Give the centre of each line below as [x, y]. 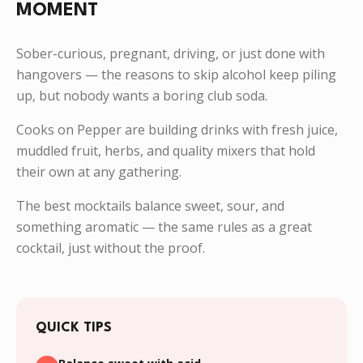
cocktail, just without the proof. [111, 248]
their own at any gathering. [99, 172]
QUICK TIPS [74, 328]
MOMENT [57, 11]
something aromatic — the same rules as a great [164, 227]
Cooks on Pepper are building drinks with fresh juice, [177, 130]
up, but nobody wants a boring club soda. [142, 96]
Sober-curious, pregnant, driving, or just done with [171, 53]
